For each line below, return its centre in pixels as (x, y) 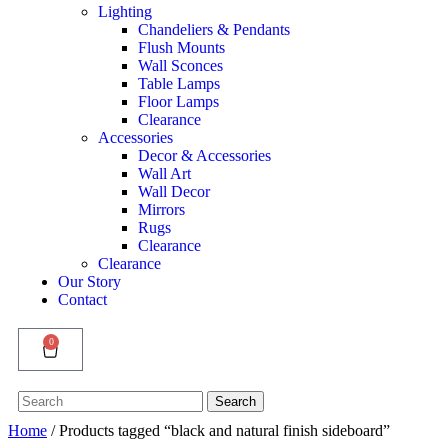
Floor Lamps (178, 101)
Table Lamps (179, 83)
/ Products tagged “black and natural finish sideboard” (218, 430)
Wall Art (164, 173)
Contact (82, 299)
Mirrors (161, 209)
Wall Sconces (180, 65)
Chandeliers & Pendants (214, 29)
